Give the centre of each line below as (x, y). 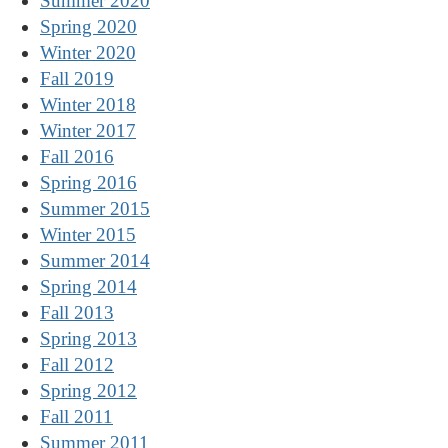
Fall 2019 (77, 78)
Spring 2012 (88, 390)
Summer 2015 (95, 208)
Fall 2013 (77, 312)
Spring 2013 (88, 338)
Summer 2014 (95, 260)
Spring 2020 (88, 26)
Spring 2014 (88, 286)
